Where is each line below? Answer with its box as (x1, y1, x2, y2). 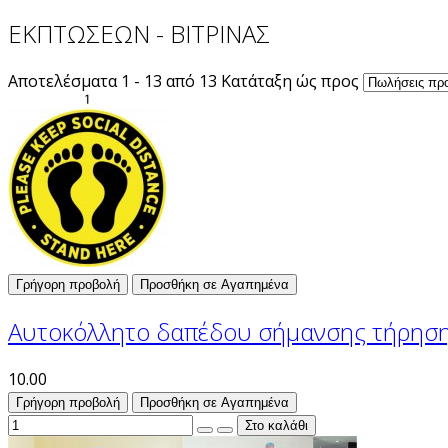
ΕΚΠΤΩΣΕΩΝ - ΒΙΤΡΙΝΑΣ (8, 16, 270, 50)
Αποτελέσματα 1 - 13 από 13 (8, 69, 217, 92)
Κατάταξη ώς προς (221, 69, 359, 92)
